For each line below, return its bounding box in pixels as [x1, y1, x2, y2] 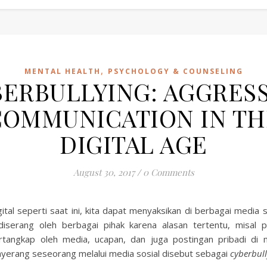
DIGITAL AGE [60, 128, 207, 160]
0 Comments [142, 166, 194, 178]
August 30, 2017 [73, 166, 135, 178]
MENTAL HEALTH [24, 66, 101, 76]
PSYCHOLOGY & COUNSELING [107, 66, 243, 76]
